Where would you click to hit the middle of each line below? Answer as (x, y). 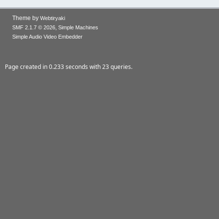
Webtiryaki (53, 18)
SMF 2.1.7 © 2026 (34, 27)
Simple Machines (78, 27)
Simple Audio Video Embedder (47, 37)
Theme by (26, 18)
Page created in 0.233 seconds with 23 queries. (69, 67)
